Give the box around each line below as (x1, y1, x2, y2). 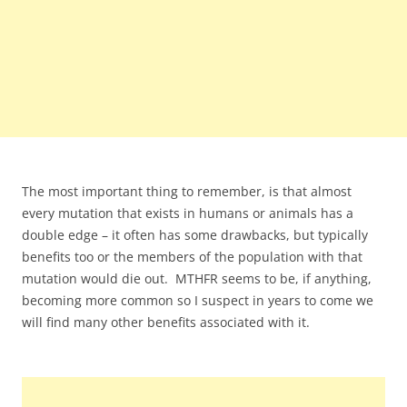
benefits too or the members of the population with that (22, 248, 362, 266)
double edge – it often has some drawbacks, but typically (22, 226, 368, 244)
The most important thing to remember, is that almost (22, 183, 352, 201)
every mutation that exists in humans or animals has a (22, 204, 353, 223)
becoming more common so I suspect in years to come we (22, 292, 373, 310)
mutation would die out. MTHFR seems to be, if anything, (22, 270, 372, 288)
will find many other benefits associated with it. (22, 313, 310, 332)
